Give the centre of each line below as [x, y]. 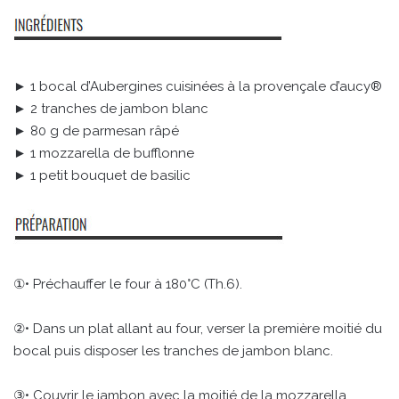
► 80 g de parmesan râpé [96, 131]
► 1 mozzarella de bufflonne [104, 154]
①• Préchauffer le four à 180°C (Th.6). [128, 285]
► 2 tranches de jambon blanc [111, 109]
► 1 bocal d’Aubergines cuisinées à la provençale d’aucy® [198, 87]
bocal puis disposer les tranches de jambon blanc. [173, 351]
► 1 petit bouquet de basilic [102, 176]
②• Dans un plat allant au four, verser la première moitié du [198, 329]
